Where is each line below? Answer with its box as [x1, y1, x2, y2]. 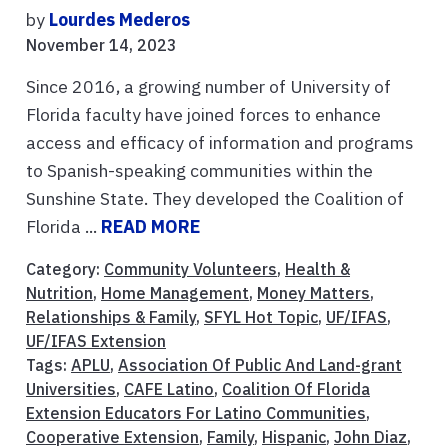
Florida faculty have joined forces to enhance [26, 102, 381, 126]
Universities [26, 378, 116, 399]
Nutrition [26, 282, 93, 303]
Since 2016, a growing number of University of [26, 74, 391, 98]
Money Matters [257, 282, 370, 303]
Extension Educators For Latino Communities [26, 402, 366, 423]
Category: [26, 258, 104, 279]
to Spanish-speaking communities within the [26, 158, 373, 182]
